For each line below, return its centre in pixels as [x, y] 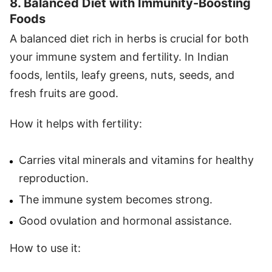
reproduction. [54, 178]
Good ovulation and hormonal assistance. [125, 220]
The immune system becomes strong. [116, 199]
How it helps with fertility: [76, 123]
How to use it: [45, 248]
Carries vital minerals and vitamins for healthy [136, 160]
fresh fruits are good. [64, 93]
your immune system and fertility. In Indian [119, 56]
